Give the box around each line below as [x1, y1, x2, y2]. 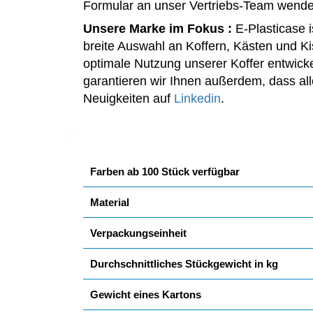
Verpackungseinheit [90, 226, 187, 239]
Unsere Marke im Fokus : [83, 21, 232, 36]
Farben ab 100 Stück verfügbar [90, 165, 240, 177]
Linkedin [174, 91, 221, 105]
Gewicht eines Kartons [90, 288, 201, 300]
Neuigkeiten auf [83, 91, 174, 105]
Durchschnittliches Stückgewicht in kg [90, 257, 278, 270]
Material [90, 196, 129, 208]
